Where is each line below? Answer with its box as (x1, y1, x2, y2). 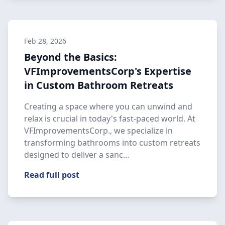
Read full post (24, 169, 79, 180)
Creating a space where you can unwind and (24, 101, 192, 112)
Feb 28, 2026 (24, 36, 66, 46)
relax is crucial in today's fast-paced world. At (24, 113, 195, 124)
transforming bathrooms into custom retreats (24, 137, 200, 148)
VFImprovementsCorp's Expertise (24, 64, 191, 78)
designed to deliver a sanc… (24, 149, 130, 160)
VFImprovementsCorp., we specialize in (24, 125, 173, 136)
